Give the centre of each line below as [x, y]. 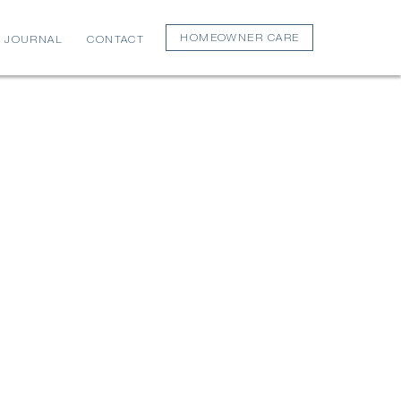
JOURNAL [34, 40]
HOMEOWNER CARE [240, 38]
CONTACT [116, 40]
